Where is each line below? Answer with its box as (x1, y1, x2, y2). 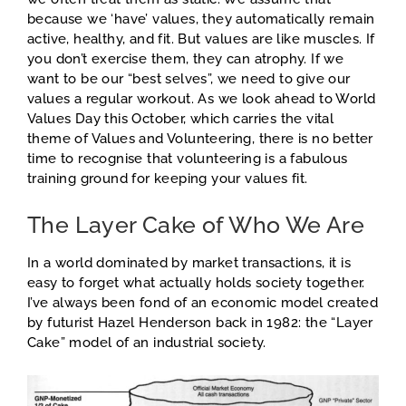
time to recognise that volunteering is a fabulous (27, 150, 348, 168)
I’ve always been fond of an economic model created (27, 295, 378, 312)
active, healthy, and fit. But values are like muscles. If (27, 31, 375, 48)
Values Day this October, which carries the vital (27, 111, 334, 128)
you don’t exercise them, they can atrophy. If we (27, 51, 344, 68)
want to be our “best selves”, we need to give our (27, 71, 351, 88)
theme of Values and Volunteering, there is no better (27, 130, 373, 148)
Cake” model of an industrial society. (27, 334, 266, 352)
